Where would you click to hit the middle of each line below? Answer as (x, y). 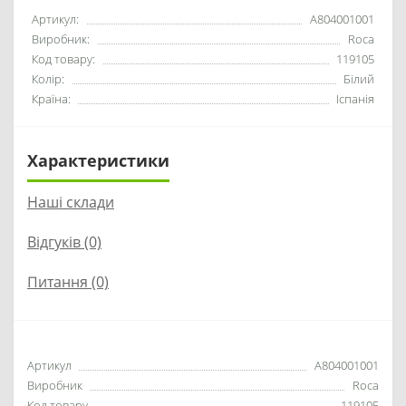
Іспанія (355, 99)
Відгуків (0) (64, 242)
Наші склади (71, 202)
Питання (58, 282)
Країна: (51, 99)
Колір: (48, 79)
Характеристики (98, 160)
